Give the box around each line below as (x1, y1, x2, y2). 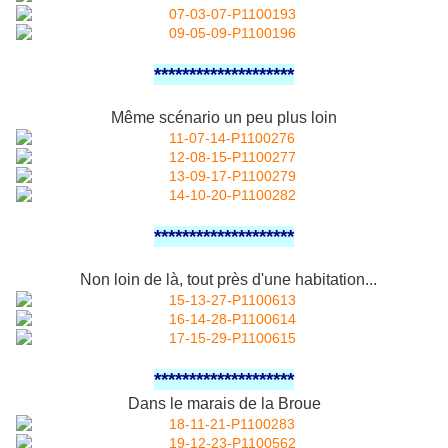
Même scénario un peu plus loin (111, 109, 337, 127)
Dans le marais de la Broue (127, 395, 321, 413)
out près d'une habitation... (190, 271, 377, 289)
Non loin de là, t (71, 271, 191, 289)
